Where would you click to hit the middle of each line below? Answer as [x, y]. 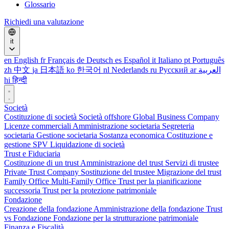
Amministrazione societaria [117, 126]
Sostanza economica [133, 135]
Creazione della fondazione [49, 209]
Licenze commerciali [38, 126]
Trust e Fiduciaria [32, 154]
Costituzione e [190, 135]
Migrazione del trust [189, 172]
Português [208, 60]
